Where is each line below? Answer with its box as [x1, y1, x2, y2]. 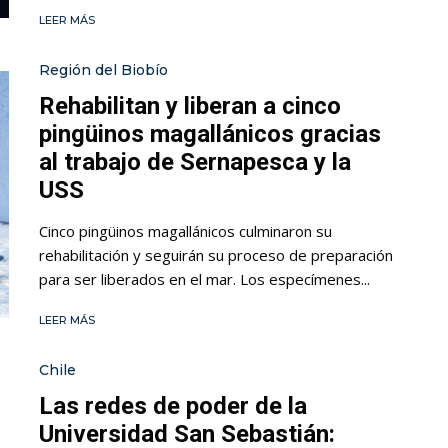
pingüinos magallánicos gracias [39, 120, 381, 149]
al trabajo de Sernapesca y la [39, 148, 351, 177]
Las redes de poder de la [39, 392, 307, 421]
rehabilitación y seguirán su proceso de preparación [39, 245, 393, 266]
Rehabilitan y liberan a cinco [39, 92, 341, 121]
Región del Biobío [39, 61, 168, 80]
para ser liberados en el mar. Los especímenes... [39, 269, 370, 290]
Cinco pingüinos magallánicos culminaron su [39, 221, 332, 242]
